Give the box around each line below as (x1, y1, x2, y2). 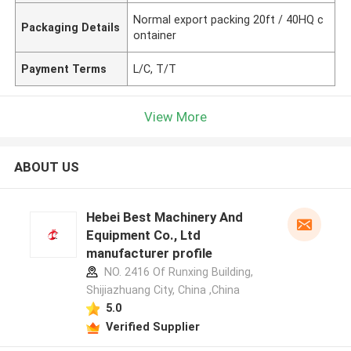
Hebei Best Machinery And (85, 209, 243, 226)
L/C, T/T (133, 62, 177, 75)
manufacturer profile (85, 245, 212, 262)
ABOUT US (13, 159, 79, 175)
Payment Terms (21, 62, 107, 75)
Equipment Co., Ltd (85, 227, 201, 244)
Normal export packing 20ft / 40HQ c (133, 13, 324, 26)
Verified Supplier (105, 320, 200, 333)
